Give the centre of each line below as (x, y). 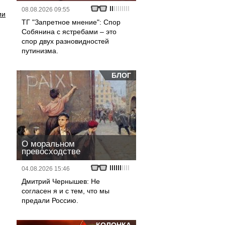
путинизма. (40, 51)
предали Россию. (50, 200)
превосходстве (51, 151)
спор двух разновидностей (65, 41)
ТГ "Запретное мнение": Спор (71, 22)
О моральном (48, 144)
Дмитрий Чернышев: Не (61, 181)
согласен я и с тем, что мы (66, 191)
